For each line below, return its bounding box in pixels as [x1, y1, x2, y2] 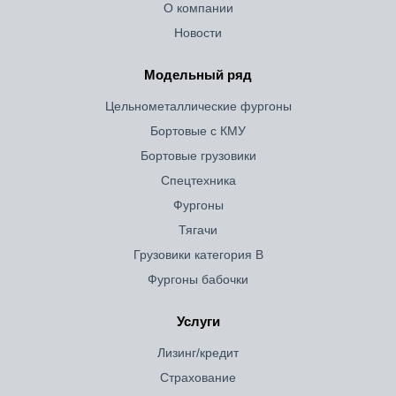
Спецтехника [160, 173, 236, 187]
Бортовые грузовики [140, 148, 256, 163]
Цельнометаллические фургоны [104, 99, 292, 113]
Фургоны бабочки [148, 272, 248, 286]
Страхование [160, 370, 236, 385]
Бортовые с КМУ [150, 124, 246, 138]
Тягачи [179, 223, 217, 237]
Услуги [176, 314, 220, 329]
